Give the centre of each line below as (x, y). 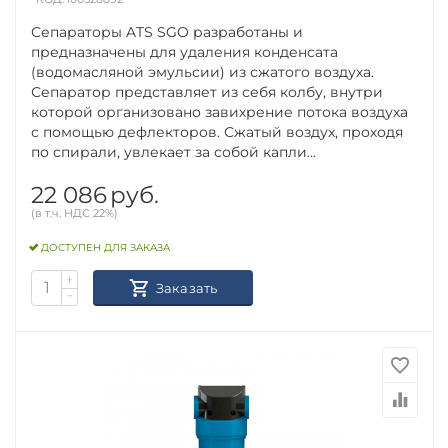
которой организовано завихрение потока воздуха (220, 111)
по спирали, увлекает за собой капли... (174, 151)
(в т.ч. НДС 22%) (75, 212)
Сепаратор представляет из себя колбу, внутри (207, 91)
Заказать (186, 287)
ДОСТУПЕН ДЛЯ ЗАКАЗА (106, 248)
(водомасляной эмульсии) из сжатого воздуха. (203, 71)
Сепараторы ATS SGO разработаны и (167, 31)
